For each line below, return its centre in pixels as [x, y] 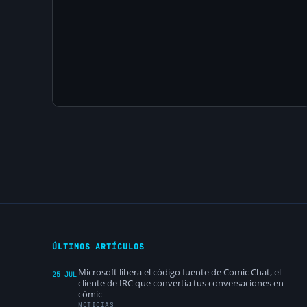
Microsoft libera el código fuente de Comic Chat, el [180, 272]
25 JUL [64, 274]
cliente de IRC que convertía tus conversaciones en [181, 283]
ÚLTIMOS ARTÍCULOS [98, 247]
